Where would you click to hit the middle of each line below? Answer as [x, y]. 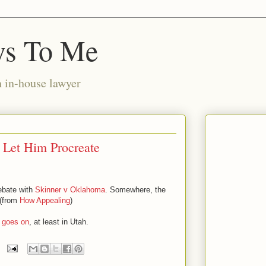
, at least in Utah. [59, 222]
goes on [15, 222]
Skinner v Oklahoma [70, 190]
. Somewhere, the [135, 190]
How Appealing [45, 200]
